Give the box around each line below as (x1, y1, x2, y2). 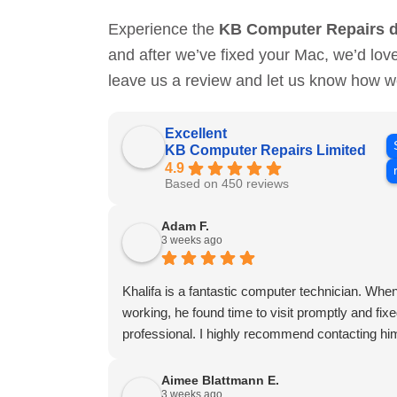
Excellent (164, 126, 227, 142)
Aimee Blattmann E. (160, 373, 279, 388)
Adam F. (160, 219, 209, 234)
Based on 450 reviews (164, 177, 289, 191)
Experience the (107, 20, 219, 39)
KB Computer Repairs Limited (164, 143, 366, 159)
